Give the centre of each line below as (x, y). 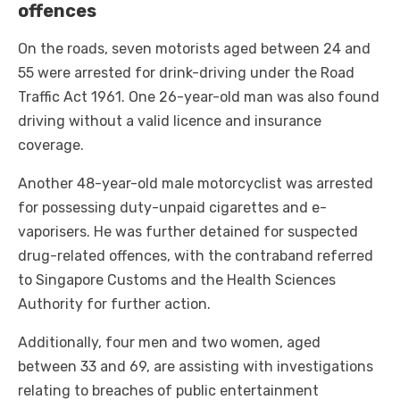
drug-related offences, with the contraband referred (196, 255)
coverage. (51, 145)
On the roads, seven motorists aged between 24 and (194, 48)
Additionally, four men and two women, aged (169, 342)
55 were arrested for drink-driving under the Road (186, 72)
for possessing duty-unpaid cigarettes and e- (172, 207)
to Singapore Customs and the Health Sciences (177, 279)
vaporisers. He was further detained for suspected (188, 231)
